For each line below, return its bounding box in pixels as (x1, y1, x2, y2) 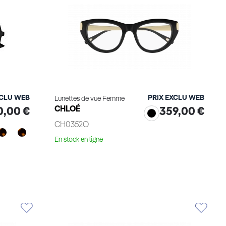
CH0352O (54, 121, 89, 129)
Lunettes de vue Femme (54, 95, 125, 102)
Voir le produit (106, 163, 152, 172)
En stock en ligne (54, 136, 103, 143)
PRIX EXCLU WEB (148, 94, 205, 101)
